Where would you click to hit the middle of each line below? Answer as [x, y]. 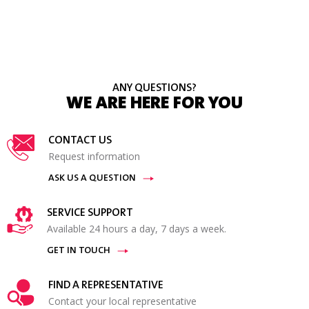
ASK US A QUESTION [92, 178]
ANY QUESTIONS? [154, 88]
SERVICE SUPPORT [90, 213]
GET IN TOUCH [78, 251]
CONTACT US [80, 140]
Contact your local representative [122, 301]
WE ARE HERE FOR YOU [154, 104]
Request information [94, 156]
